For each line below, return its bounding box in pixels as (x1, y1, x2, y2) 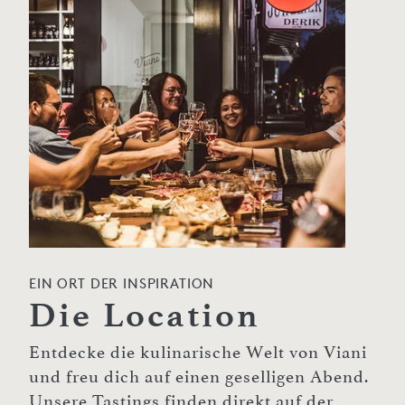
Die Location (29, 294, 261, 335)
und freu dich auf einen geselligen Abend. (29, 366, 369, 387)
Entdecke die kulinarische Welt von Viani (29, 342, 367, 363)
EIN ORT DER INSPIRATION (29, 274, 215, 292)
